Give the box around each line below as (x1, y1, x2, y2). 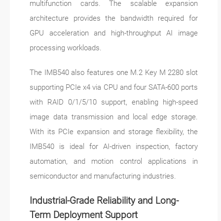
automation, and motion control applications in (30, 157, 198, 166)
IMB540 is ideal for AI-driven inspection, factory (30, 142, 198, 151)
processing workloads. (30, 43, 102, 53)
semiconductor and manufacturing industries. (30, 172, 176, 181)
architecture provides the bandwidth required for (30, 14, 198, 23)
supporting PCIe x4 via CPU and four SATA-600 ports (30, 83, 198, 92)
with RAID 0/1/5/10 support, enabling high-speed (30, 98, 198, 107)
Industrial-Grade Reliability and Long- (30, 195, 179, 207)
